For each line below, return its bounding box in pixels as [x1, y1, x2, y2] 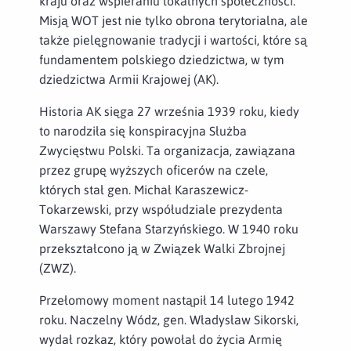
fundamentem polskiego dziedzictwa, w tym [39, 52, 284, 67]
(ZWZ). [39, 260, 76, 275]
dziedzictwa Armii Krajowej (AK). [39, 71, 219, 86]
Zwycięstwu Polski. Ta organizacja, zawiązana [39, 143, 295, 157]
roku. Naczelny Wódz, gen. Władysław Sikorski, [39, 312, 299, 327]
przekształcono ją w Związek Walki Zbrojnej [39, 241, 285, 255]
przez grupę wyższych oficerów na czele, [39, 162, 268, 177]
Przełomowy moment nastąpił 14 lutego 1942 [39, 292, 295, 307]
